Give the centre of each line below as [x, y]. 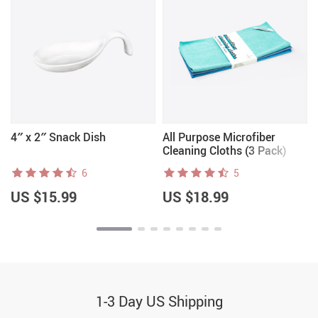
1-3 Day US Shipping [159, 301]
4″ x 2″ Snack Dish [58, 137]
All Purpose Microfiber [219, 137]
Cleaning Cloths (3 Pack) [224, 150]
